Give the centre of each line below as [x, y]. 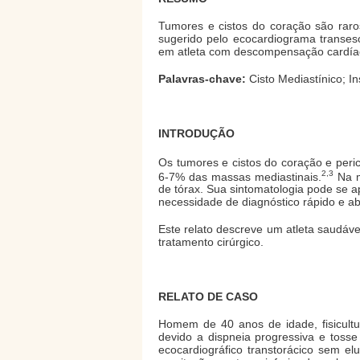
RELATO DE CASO [208, 297]
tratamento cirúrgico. [211, 242]
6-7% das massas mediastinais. [240, 176]
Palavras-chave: [202, 79]
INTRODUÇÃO [196, 133]
